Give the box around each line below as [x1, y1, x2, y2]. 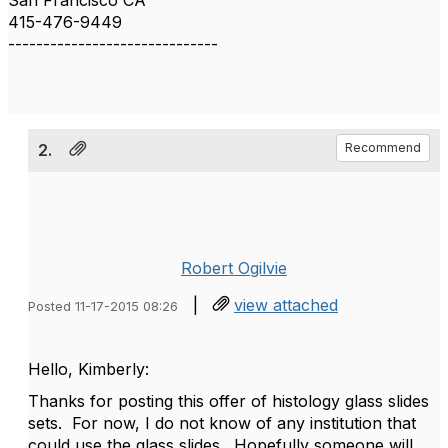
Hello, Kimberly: [28, 359, 149, 379]
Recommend [345, 140, 421, 155]
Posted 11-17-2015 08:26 [28, 299, 178, 314]
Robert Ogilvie [181, 258, 287, 278]
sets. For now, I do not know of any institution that [28, 413, 416, 433]
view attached [234, 295, 338, 315]
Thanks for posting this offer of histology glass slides [28, 391, 429, 411]
